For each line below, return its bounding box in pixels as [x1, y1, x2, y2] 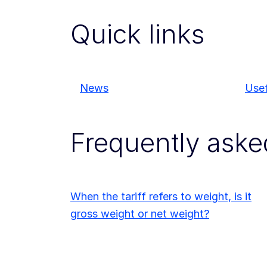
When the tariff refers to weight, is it [70, 190, 252, 203]
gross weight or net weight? [70, 207, 209, 221]
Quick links [70, 17, 204, 50]
